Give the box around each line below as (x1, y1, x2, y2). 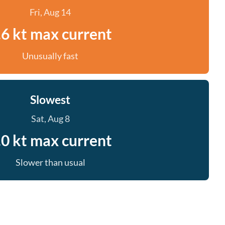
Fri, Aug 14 (30, 7, 71, 18)
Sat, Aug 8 (31, 113, 70, 124)
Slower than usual (15, 157, 85, 168)
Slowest (30, 92, 70, 106)
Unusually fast (22, 50, 78, 61)
